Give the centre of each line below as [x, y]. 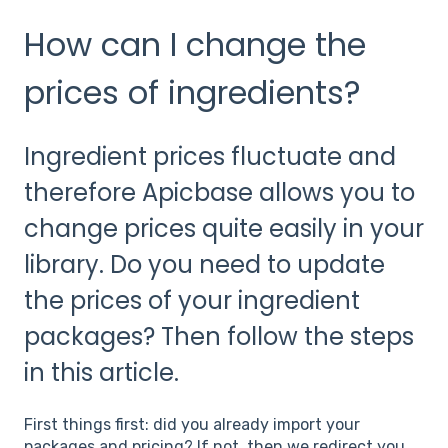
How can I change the [195, 44]
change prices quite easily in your [224, 229]
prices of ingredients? [192, 92]
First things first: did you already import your [192, 424]
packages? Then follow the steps [219, 337]
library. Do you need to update [204, 265]
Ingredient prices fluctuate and [210, 157]
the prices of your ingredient [192, 301]
